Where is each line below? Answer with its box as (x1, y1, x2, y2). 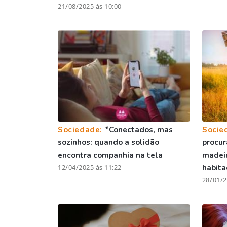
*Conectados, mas (104, 124, 173, 135)
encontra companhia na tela (58, 149, 163, 160)
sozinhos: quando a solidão (58, 137, 159, 147)
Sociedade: (58, 124, 105, 135)
